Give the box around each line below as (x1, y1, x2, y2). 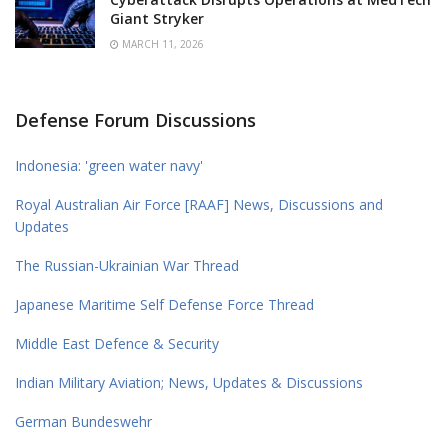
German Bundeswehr (15, 412, 152, 432)
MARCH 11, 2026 (119, 37, 204, 52)
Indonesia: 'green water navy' (15, 156, 203, 176)
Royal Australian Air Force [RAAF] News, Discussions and (15, 195, 383, 215)
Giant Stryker (110, 9, 204, 29)
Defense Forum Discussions (15, 108, 256, 133)
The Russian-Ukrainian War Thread (15, 256, 239, 276)
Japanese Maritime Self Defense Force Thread (15, 295, 314, 315)
